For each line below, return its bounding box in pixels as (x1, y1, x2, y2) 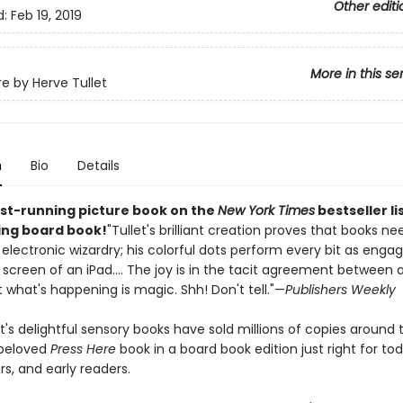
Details (76, 157, 120, 175)
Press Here (49, 340, 116, 358)
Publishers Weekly (284, 281, 396, 299)
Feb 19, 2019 (10, 6, 82, 25)
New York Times (217, 201, 315, 219)
